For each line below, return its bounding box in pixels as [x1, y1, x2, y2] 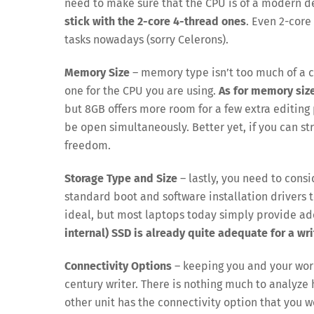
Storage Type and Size [64, 171, 177, 185]
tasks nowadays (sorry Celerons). [64, 33, 228, 47]
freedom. [64, 139, 111, 153]
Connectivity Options [64, 259, 172, 273]
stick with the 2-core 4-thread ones [64, 15, 246, 29]
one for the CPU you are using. [64, 84, 219, 98]
